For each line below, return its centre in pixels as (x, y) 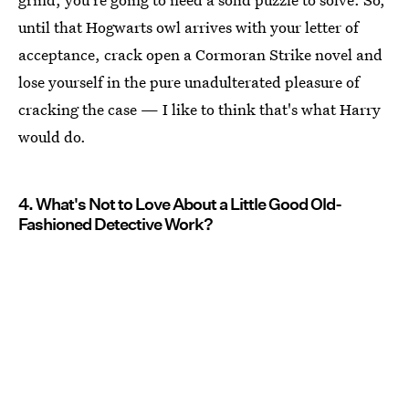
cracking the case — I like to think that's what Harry (199, 110)
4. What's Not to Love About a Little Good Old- (180, 204)
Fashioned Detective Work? (115, 225)
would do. (52, 137)
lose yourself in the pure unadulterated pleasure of (189, 82)
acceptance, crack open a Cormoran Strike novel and (200, 55)
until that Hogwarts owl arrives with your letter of (189, 27)
